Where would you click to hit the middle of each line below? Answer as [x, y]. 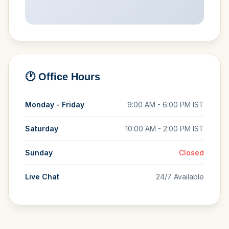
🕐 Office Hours [63, 77]
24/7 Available [180, 177]
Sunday [39, 153]
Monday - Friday [55, 105]
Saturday [42, 129]
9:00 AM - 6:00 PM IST [166, 105]
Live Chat [42, 177]
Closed [191, 153]
